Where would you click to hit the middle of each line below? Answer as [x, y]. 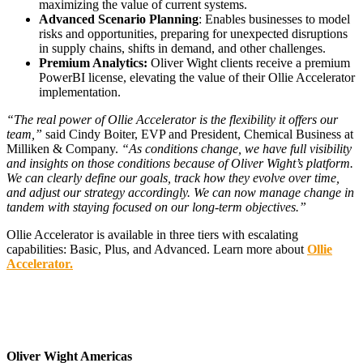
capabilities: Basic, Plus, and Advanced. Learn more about [157, 249]
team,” [24, 134]
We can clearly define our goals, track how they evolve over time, [173, 177]
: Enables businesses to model [274, 19]
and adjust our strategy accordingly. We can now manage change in [180, 192]
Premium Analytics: [95, 62]
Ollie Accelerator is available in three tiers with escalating [152, 234]
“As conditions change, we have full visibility [237, 148]
